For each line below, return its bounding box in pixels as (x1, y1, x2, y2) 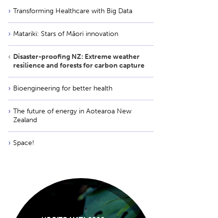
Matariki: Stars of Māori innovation (13, 30, 118, 38)
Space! (13, 139, 34, 147)
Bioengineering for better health (13, 84, 112, 92)
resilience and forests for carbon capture (13, 61, 145, 70)
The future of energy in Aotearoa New (13, 107, 131, 115)
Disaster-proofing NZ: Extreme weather (13, 53, 140, 61)
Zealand (13, 116, 37, 124)
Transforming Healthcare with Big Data (13, 7, 132, 15)
